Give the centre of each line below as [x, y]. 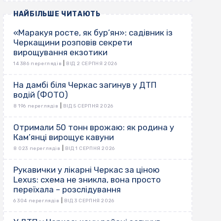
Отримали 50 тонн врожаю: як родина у [94, 128]
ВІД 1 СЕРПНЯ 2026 [90, 149]
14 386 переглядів [38, 64]
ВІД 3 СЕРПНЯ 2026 [89, 201]
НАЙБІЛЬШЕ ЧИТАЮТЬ [57, 14]
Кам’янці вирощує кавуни [64, 137]
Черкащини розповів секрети [73, 43]
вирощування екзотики [60, 53]
